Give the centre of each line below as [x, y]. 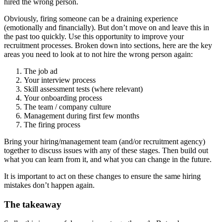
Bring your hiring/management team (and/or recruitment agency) [105, 141]
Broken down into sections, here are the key [143, 45]
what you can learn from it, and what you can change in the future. [108, 159]
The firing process [52, 124]
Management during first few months [82, 115]
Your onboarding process [63, 98]
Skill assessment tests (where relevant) [83, 89]
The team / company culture [67, 107]
